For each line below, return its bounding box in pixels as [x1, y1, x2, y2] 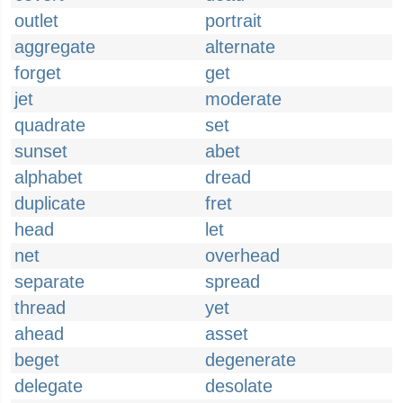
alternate [205, 37, 275, 57]
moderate [205, 89, 282, 109]
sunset [14, 141, 67, 161]
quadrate [14, 115, 85, 135]
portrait [205, 11, 262, 31]
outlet [14, 11, 58, 31]
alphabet [14, 167, 83, 187]
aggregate [14, 37, 95, 57]
